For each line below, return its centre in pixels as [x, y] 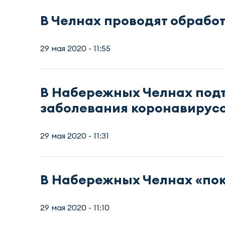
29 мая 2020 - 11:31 [75, 135]
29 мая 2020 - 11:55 [75, 48]
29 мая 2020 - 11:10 [75, 207]
